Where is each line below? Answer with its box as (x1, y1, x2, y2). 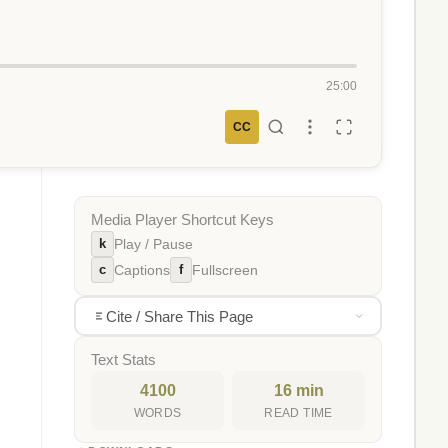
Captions (114, 262, 170, 278)
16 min (273, 382, 324, 399)
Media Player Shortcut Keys (91, 212, 274, 228)
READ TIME (264, 407, 333, 419)
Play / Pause (114, 236, 193, 252)
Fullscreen (192, 262, 258, 278)
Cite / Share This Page (105, 307, 253, 325)
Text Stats (91, 352, 156, 368)
